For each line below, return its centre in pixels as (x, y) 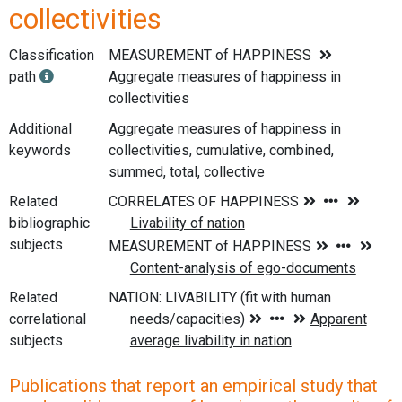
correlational (48, 319)
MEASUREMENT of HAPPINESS (211, 55)
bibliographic (49, 223)
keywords (40, 150)
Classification (52, 55)
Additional (40, 128)
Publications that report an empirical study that (193, 385)
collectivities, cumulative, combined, (221, 150)
